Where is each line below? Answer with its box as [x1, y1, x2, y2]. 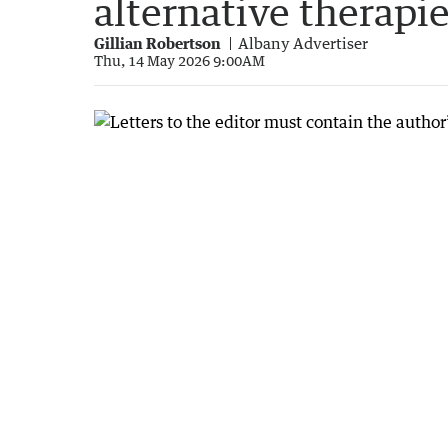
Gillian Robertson [94, 33, 221, 52]
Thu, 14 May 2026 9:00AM [94, 51, 265, 69]
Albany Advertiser [238, 33, 368, 52]
